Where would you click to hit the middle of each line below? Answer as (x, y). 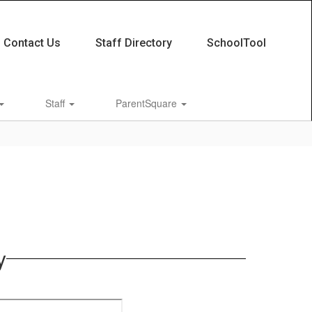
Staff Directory (133, 43)
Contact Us (32, 43)
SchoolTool (236, 43)
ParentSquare (148, 103)
